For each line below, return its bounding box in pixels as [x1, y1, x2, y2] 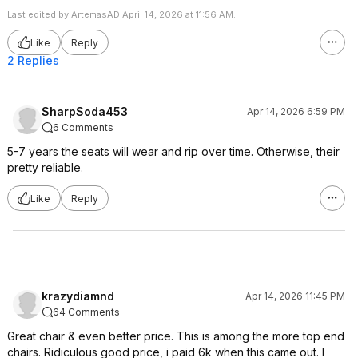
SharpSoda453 [42, 105, 128, 118]
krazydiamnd [42, 289, 114, 303]
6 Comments [53, 121, 113, 133]
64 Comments [53, 306, 120, 318]
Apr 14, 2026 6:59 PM [247, 105, 345, 117]
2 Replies [7, 54, 59, 67]
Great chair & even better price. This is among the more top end [7, 329, 344, 343]
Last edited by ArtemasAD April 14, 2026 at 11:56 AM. [7, 9, 236, 20]
